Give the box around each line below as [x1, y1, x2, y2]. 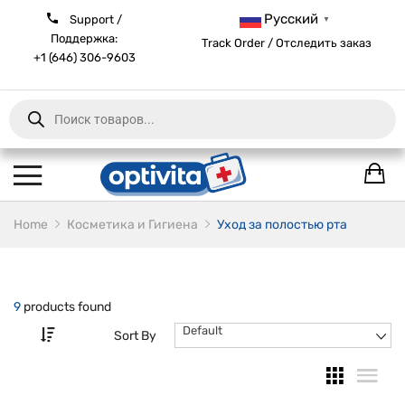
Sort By [114, 327, 156, 344]
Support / [66, 13, 122, 26]
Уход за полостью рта [217, 217, 347, 232]
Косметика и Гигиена [67, 217, 198, 232]
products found [21, 299, 111, 315]
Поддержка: [51, 32, 118, 45]
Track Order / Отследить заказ [202, 36, 372, 51]
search [8, 150, 49, 165]
